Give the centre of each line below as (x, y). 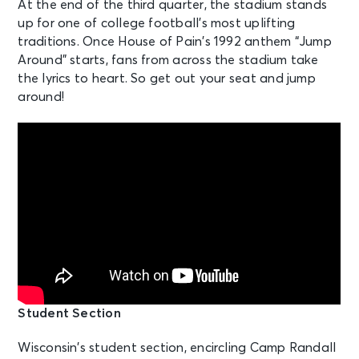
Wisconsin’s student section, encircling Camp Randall (177, 347)
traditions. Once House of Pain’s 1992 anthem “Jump (175, 41)
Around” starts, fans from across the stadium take (168, 60)
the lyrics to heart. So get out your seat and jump (167, 78)
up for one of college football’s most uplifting (157, 23)
